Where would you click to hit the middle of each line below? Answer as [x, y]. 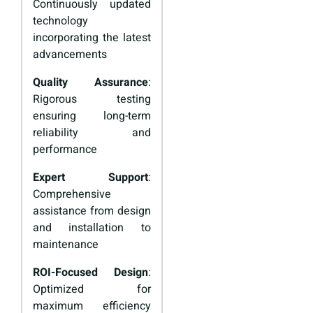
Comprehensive [72, 195]
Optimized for [92, 290]
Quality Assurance [90, 83]
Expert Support [90, 178]
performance [65, 150]
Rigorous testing [92, 100]
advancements [70, 55]
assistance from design [92, 211]
